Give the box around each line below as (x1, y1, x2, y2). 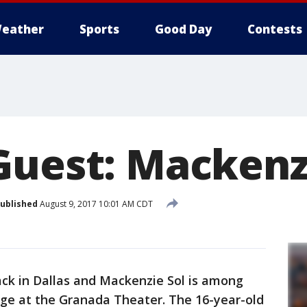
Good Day (155, 21, 212, 37)
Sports (79, 21, 119, 37)
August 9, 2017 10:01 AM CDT (38, 197, 153, 210)
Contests (247, 21, 302, 37)
